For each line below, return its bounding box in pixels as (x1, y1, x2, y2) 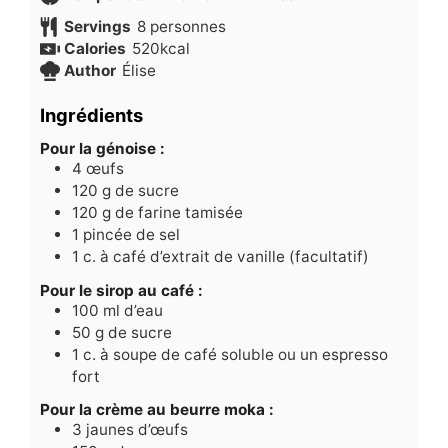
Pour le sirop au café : (40, 280, 203, 300)
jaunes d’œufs (86, 419, 188, 439)
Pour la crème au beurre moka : (40, 399, 274, 419)
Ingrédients (40, 104, 143, 127)
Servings (63, 17, 131, 37)
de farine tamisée (115, 203, 243, 223)
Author (63, 61, 116, 81)
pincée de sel (83, 225, 180, 245)
